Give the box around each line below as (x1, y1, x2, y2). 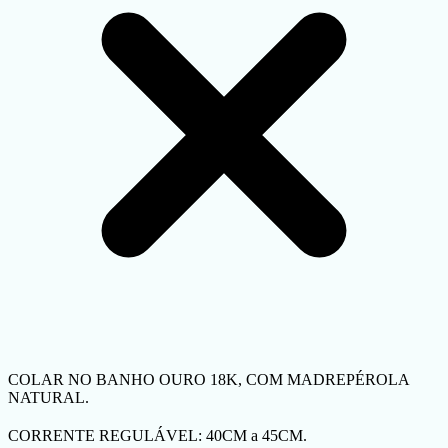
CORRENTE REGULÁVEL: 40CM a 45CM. (8, 427, 307, 445)
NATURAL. (8, 389, 89, 407)
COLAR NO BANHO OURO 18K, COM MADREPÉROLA (8, 371, 409, 389)
